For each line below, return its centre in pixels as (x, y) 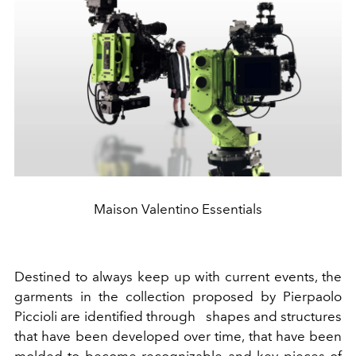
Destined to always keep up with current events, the (178, 276)
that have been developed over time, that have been (178, 336)
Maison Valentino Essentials (178, 209)
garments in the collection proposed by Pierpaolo (178, 296)
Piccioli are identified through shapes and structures (178, 316)
